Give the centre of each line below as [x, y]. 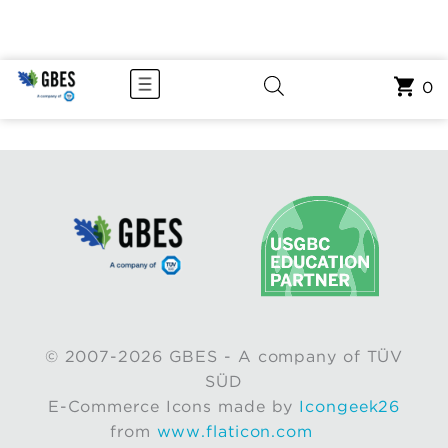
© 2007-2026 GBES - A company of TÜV [224, 356]
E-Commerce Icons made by [173, 406]
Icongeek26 [350, 406]
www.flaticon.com [234, 431]
